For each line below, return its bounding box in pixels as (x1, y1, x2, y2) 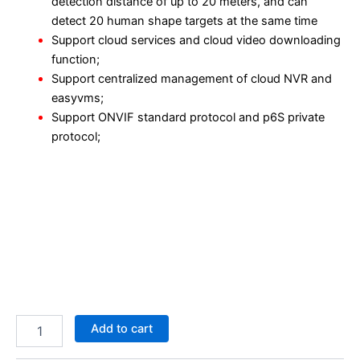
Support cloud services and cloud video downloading (51, 33, 341, 48)
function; (51, 52, 100, 67)
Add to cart (90, 321, 153, 336)
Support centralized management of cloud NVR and (51, 72, 332, 87)
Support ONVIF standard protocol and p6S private (51, 110, 325, 125)
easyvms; (51, 91, 104, 106)
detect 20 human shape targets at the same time (51, 14, 317, 29)
